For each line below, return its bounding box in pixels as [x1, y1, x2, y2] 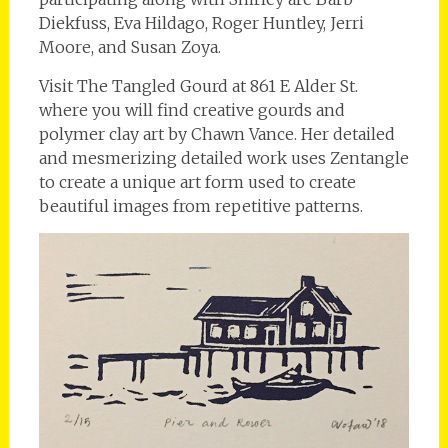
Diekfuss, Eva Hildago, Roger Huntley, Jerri [38, 12, 364, 33]
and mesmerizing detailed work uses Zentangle [38, 147, 409, 168]
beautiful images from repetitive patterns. [38, 195, 363, 216]
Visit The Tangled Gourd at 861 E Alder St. [38, 75, 358, 96]
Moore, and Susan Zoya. [38, 36, 225, 57]
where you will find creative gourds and [38, 99, 345, 120]
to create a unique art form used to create [38, 171, 356, 192]
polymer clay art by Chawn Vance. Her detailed [38, 123, 395, 144]
